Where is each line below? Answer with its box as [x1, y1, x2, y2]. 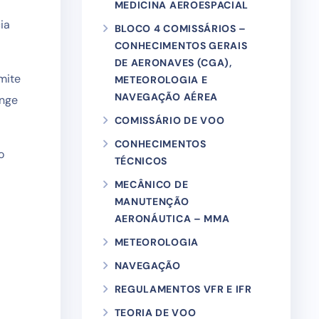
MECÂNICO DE [114, 178, 189, 191]
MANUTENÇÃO [114, 195, 189, 208]
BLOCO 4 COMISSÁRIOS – [114, 22, 247, 35]
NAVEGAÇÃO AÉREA [114, 90, 218, 103]
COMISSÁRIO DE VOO [114, 114, 225, 127]
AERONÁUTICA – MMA [114, 212, 230, 225]
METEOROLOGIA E [114, 73, 208, 86]
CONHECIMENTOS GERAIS [114, 39, 248, 52]
